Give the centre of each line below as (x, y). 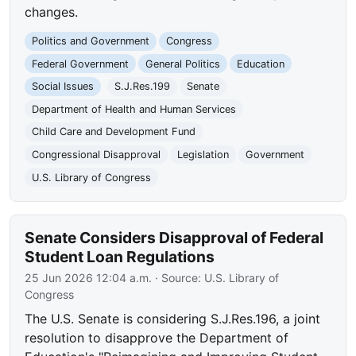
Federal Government (81, 64)
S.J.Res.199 (142, 87)
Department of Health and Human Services (134, 109)
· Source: (178, 278)
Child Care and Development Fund (114, 132)
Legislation (203, 154)
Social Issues (63, 87)
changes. (52, 12)
